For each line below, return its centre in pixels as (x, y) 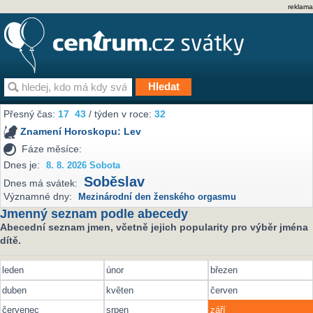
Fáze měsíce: (52, 148)
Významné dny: (38, 197)
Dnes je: (22, 165)
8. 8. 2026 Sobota (83, 165)
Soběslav (115, 182)
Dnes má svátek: (41, 183)
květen (120, 290)
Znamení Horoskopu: (72, 132)
